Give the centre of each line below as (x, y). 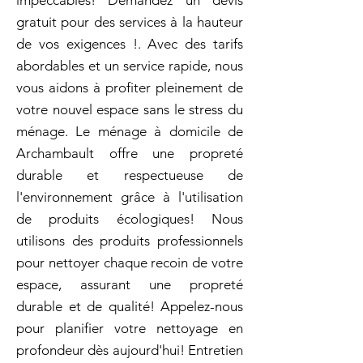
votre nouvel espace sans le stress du (130, 109)
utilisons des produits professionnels (130, 241)
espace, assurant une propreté (130, 284)
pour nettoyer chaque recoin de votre (130, 263)
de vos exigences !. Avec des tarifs (130, 44)
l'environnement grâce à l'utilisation (130, 197)
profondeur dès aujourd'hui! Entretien (130, 350)
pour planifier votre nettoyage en (130, 328)
